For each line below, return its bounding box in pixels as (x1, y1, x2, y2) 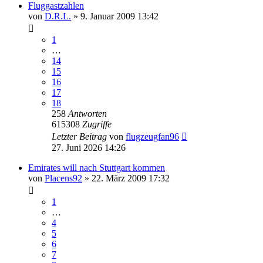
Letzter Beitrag (52, 131, 109, 141)
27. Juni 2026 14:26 (52, 142, 126, 153)
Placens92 (45, 173, 82, 183)
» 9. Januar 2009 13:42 (71, 11, 159, 21)
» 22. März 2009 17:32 (82, 173, 170, 183)
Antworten (68, 108, 107, 119)
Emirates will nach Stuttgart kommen (28, 162, 165, 173)
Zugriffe (82, 119, 112, 129)
